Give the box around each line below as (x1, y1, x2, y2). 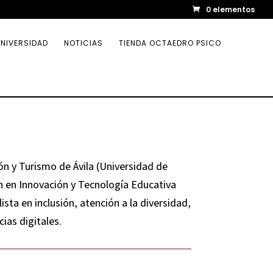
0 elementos (206, 4, 255, 15)
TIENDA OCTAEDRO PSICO (119, 38, 221, 48)
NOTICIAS (64, 38, 103, 48)
